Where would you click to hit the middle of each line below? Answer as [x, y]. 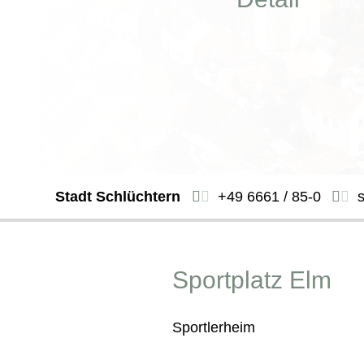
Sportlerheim [214, 328]
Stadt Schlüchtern [118, 196]
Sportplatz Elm [252, 280]
